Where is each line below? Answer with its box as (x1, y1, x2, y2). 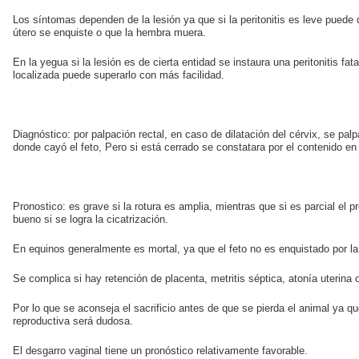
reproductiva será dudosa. (13, 316, 133, 327)
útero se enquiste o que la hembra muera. (13, 27, 206, 38)
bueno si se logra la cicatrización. (13, 214, 168, 225)
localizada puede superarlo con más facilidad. (13, 70, 224, 81)
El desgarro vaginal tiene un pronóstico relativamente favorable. (13, 345, 308, 357)
